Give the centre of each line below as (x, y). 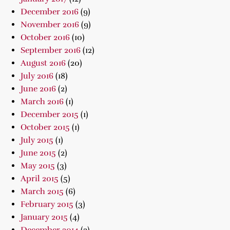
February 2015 (47, 204)
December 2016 (50, 12)
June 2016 (38, 89)
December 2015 (50, 114)
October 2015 (45, 127)
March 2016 (42, 102)
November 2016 (50, 25)
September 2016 (51, 50)
